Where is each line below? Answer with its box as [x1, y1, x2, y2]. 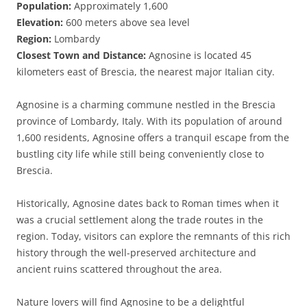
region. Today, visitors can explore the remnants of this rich [16, 230, 291, 243]
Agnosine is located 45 [146, 49, 251, 62]
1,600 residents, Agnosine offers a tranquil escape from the [16, 131, 289, 144]
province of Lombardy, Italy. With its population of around [16, 114, 282, 127]
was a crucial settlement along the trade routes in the [16, 213, 263, 226]
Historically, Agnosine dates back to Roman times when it [16, 197, 279, 210]
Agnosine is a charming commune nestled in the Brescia [16, 98, 275, 111]
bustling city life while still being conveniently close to [16, 147, 264, 160]
